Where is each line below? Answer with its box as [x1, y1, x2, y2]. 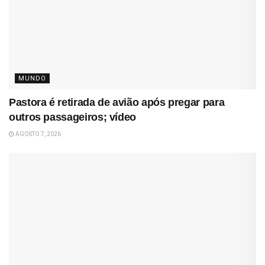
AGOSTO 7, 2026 [14, 146, 64, 153]
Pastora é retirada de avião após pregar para [9, 111, 225, 124]
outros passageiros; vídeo [9, 126, 136, 138]
